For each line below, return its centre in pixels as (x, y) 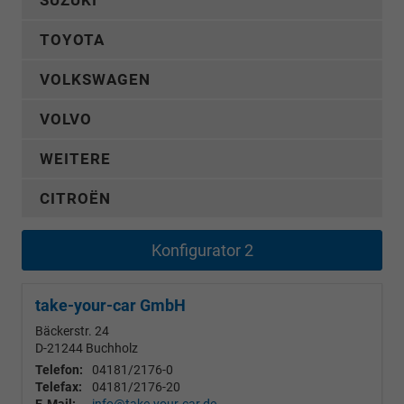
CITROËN (75, 198)
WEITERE (75, 159)
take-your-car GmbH (110, 305)
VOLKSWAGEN (95, 79)
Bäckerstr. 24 (72, 331)
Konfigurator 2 (202, 250)
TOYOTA (72, 40)
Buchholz (112, 348)
